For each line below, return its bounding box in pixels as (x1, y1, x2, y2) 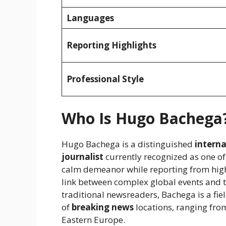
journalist (62, 150, 103, 162)
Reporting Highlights (66, 39, 156, 51)
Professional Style (66, 73, 144, 85)
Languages (66, 12, 114, 24)
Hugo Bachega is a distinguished (62, 138, 195, 150)
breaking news (72, 201, 134, 213)
